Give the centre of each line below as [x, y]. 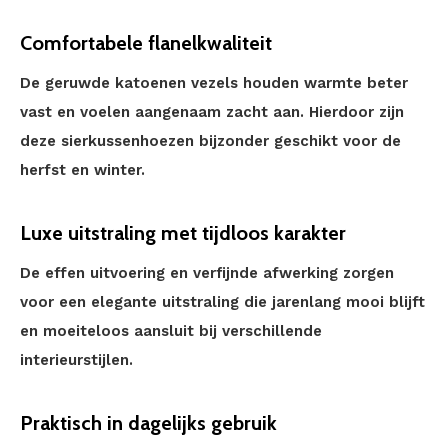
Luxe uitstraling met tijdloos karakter [183, 233]
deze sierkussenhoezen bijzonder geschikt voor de [210, 141]
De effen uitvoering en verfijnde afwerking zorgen [207, 273]
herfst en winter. [82, 170]
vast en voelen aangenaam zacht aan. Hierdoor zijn [212, 112]
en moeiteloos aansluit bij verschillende [171, 331]
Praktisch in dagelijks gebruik [148, 423]
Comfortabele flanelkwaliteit [146, 43]
